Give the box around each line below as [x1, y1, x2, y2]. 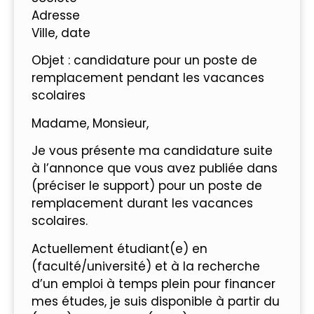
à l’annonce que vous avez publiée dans [32, 160, 278, 177]
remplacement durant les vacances [32, 195, 253, 212]
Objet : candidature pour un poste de [32, 52, 257, 69]
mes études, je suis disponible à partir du [32, 292, 280, 310]
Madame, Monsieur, [32, 114, 149, 132]
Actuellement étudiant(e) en [32, 240, 207, 257]
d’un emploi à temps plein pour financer [32, 275, 275, 292]
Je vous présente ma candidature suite [32, 142, 273, 160]
